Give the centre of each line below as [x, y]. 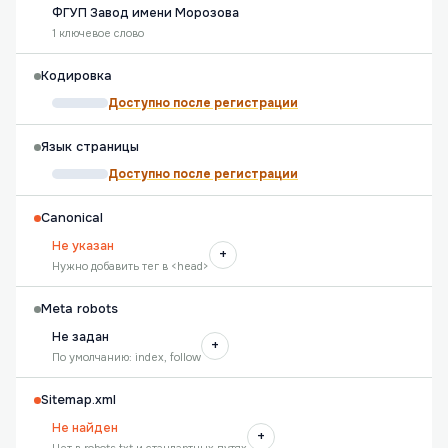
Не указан [83, 246]
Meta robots [79, 309]
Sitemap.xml [78, 400]
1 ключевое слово [98, 33]
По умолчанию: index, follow [126, 357]
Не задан [80, 337]
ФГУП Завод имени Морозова [145, 13]
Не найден [85, 428]
